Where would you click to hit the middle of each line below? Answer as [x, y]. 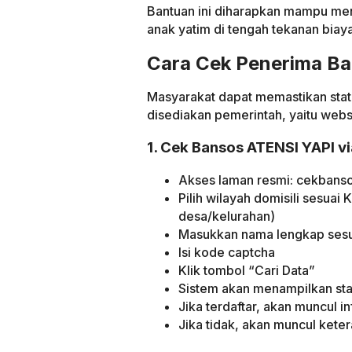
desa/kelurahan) [227, 216]
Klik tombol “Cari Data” [247, 271]
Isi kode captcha [227, 253]
